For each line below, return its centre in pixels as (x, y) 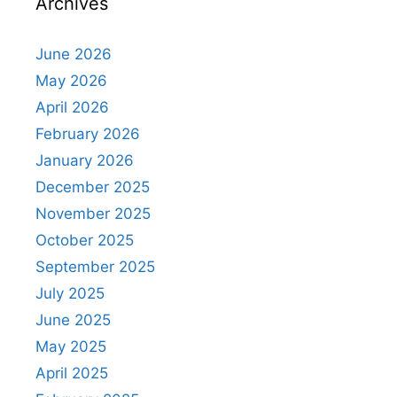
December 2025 (93, 187)
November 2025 (93, 214)
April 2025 (72, 373)
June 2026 (74, 54)
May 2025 (71, 346)
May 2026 (71, 81)
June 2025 (73, 320)
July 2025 (70, 293)
